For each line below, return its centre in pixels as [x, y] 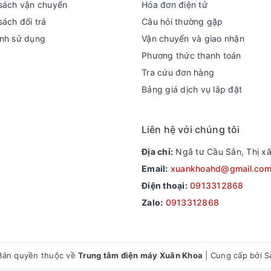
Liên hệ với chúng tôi [191, 129]
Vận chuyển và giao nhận [193, 38]
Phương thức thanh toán [191, 55]
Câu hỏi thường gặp [182, 21]
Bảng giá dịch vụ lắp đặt [192, 89]
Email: [155, 168]
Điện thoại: [165, 185]
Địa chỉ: [157, 152]
